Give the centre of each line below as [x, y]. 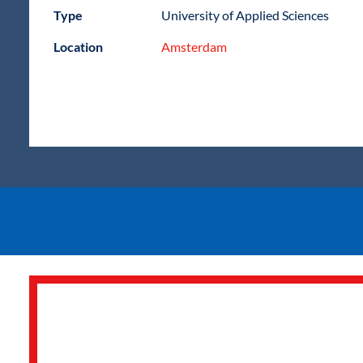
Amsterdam [194, 47]
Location [78, 47]
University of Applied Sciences [246, 15]
